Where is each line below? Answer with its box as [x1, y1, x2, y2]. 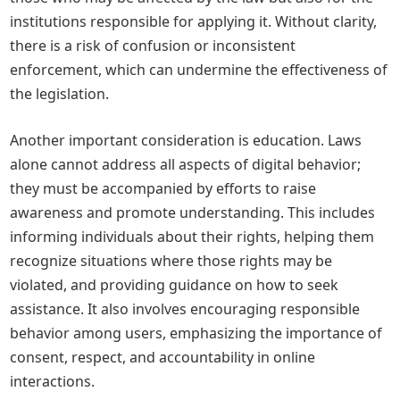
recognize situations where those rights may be [10, 251, 333, 271]
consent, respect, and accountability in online [10, 347, 316, 367]
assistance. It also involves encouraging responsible [10, 299, 361, 319]
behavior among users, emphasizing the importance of [10, 323, 383, 343]
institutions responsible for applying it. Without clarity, [10, 12, 378, 31]
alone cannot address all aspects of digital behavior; [10, 154, 362, 174]
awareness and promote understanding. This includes [10, 203, 376, 222]
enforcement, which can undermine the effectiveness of [10, 60, 388, 79]
